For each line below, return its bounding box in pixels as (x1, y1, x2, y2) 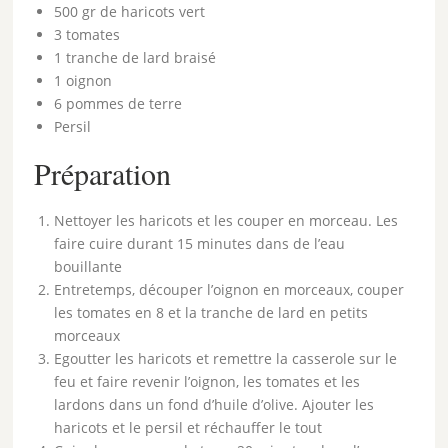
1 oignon (54, 71, 113, 91)
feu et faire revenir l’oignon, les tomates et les (54, 372, 361, 392)
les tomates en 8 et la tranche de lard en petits (54, 303, 369, 323)
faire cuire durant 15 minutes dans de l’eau (54, 234, 346, 254)
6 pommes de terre (54, 94, 183, 114)
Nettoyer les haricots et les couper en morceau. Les (54, 211, 399, 231)
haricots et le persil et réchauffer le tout (54, 418, 323, 438)
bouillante (54, 257, 123, 277)
